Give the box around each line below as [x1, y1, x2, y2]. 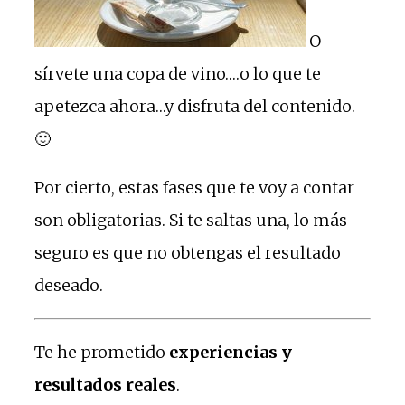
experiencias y [169, 341, 292, 363]
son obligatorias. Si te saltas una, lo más [34, 209, 347, 231]
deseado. [34, 274, 103, 296]
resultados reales [34, 373, 176, 395]
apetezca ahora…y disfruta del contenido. [34, 95, 359, 117]
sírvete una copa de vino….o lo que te [34, 62, 321, 84]
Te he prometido [34, 341, 169, 363]
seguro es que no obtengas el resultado [34, 241, 341, 263]
